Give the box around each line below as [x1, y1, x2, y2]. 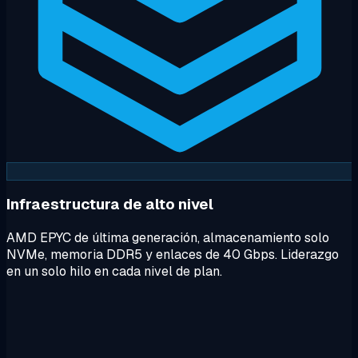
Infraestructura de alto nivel [6, 194, 213, 215]
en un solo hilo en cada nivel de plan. [6, 263, 222, 280]
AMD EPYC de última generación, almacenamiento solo [6, 229, 329, 247]
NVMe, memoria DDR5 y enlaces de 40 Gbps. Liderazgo [6, 246, 339, 264]
